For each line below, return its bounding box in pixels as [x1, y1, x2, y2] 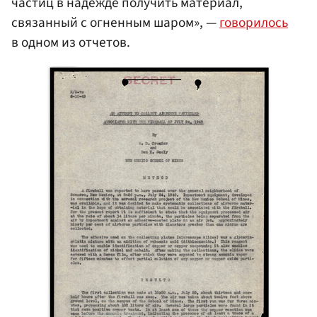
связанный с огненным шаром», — [11, 12, 219, 33]
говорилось [219, 12, 288, 33]
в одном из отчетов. [11, 32, 130, 52]
